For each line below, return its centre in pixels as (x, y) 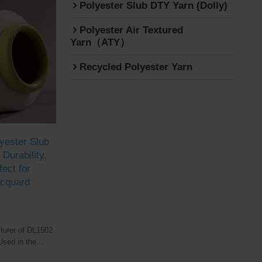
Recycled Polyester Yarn (136, 67)
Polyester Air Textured (131, 30)
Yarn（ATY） (100, 42)
